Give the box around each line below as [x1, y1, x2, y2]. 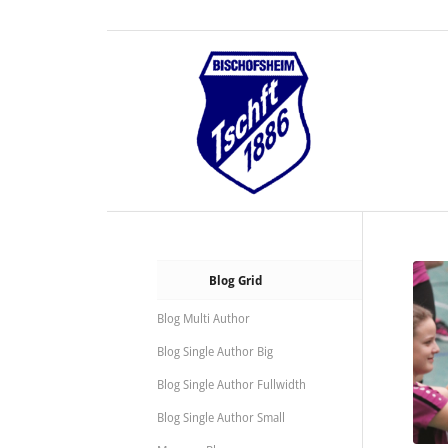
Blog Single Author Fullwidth [157, 375, 306, 393]
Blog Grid [209, 271, 262, 289]
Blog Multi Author [157, 309, 250, 327]
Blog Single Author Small [157, 408, 285, 426]
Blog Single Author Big [157, 342, 273, 360]
